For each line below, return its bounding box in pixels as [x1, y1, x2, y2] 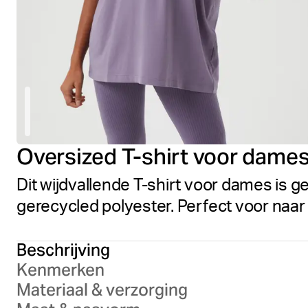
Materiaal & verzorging [16, 279, 188, 300]
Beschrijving [16, 239, 110, 261]
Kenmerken [16, 259, 104, 280]
